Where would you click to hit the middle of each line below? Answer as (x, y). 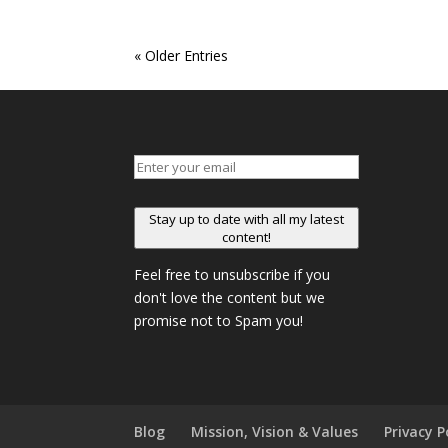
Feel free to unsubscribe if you (232, 274)
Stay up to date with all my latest (247, 218)
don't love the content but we (230, 297)
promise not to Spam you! (219, 320)
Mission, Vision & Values (275, 431)
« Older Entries (181, 56)
